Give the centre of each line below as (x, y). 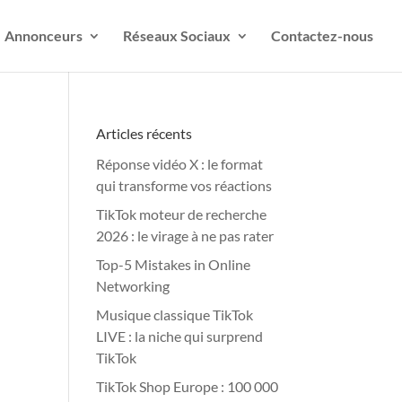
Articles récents (144, 133)
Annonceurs (44, 35)
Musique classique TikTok (175, 315)
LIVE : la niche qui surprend (180, 336)
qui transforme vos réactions (184, 185)
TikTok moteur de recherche (182, 214)
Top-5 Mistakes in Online (174, 264)
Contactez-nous (322, 35)
